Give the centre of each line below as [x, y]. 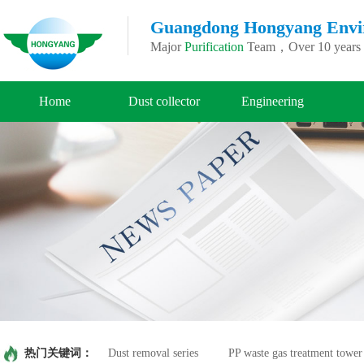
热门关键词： [57, 353]
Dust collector [164, 101]
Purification [214, 47]
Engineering [273, 101]
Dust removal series [153, 353]
